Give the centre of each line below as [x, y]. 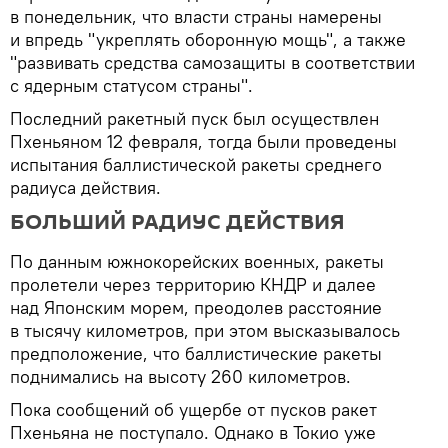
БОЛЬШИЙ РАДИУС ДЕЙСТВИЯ [177, 221]
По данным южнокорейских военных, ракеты [197, 261]
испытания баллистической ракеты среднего [196, 164]
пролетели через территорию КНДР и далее [193, 284]
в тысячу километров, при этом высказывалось [205, 330]
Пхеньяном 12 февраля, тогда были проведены [203, 141]
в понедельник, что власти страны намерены [196, 16]
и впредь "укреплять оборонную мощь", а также [208, 39]
